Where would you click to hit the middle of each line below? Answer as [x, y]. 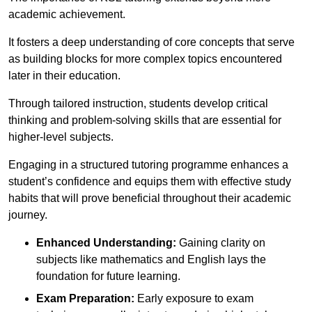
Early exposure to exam [194, 299]
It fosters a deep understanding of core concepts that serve [151, 42]
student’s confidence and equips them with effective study [150, 182]
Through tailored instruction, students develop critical [138, 104]
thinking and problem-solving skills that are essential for [145, 120]
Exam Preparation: [85, 299]
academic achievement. [67, 15]
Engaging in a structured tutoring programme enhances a [148, 165]
